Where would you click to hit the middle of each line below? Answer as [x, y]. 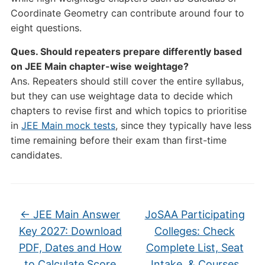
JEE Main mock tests [68, 125]
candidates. [36, 155]
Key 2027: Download [70, 231]
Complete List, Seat [195, 248]
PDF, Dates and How [70, 248]
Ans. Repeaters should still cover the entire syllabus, [127, 81]
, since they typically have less [183, 125]
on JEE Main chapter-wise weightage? [99, 66]
